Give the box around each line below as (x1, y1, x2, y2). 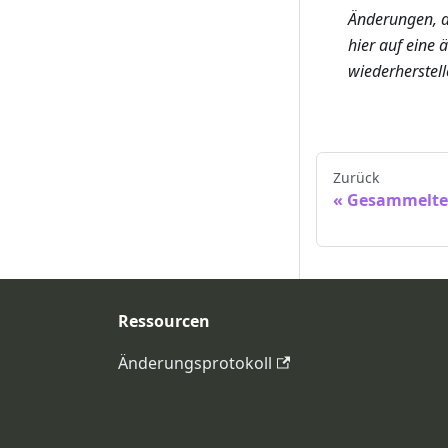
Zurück (333, 168, 379, 188)
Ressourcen (118, 310, 210, 333)
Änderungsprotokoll (118, 352, 272, 375)
